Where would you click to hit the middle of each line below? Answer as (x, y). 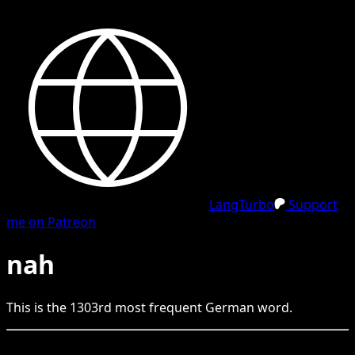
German (230, 307)
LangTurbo (242, 204)
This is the (38, 307)
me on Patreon (51, 222)
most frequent (158, 307)
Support (311, 204)
